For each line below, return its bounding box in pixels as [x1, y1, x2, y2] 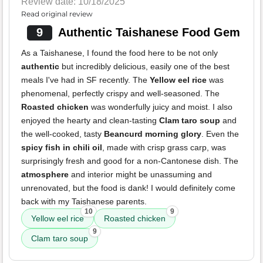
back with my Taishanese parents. [21, 197, 147, 207]
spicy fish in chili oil [21, 143, 102, 153]
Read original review [21, 9, 93, 19]
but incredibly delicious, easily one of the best [59, 62, 230, 72]
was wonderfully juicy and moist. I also [89, 102, 232, 112]
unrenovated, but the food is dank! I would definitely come [21, 183, 235, 193]
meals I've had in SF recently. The [21, 75, 150, 85]
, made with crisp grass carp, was [102, 143, 226, 153]
